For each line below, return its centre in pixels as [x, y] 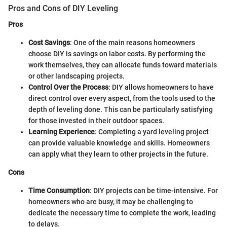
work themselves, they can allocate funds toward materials [123, 65]
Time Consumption [59, 191]
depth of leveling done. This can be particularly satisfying [121, 110]
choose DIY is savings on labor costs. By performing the [117, 54]
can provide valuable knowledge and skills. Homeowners [119, 143]
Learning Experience [62, 132]
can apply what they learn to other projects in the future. [118, 154]
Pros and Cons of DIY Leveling [63, 9]
